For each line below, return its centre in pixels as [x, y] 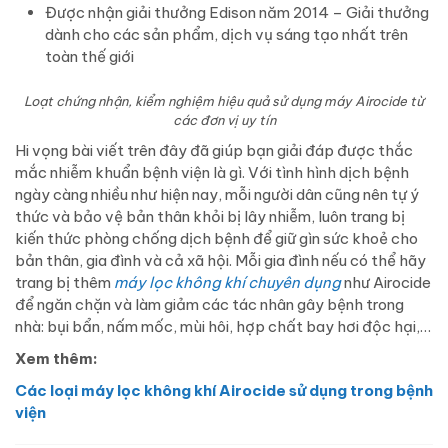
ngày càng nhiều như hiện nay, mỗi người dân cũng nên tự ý [217, 195]
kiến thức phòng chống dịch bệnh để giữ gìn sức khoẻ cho [216, 239]
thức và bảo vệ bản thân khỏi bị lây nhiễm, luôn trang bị [210, 217]
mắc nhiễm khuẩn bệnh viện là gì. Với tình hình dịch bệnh [212, 173]
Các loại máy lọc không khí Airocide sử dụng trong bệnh [224, 391]
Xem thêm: [56, 359]
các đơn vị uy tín [224, 120]
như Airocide [386, 283]
